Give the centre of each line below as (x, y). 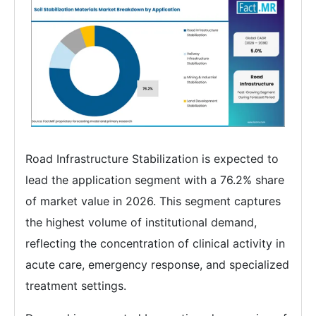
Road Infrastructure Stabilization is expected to (152, 159)
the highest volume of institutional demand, (141, 223)
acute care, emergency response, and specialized (157, 265)
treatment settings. (76, 286)
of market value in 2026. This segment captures (153, 201)
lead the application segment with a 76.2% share (155, 180)
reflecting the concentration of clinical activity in (155, 244)
